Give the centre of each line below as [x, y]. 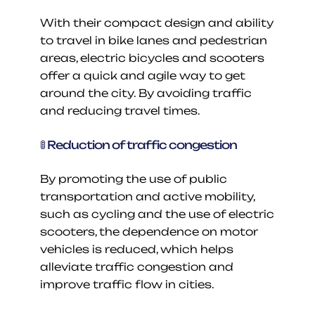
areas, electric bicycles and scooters [152, 58]
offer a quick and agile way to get [142, 75]
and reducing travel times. [120, 110]
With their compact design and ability [156, 22]
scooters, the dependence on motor [149, 231]
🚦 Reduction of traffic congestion [138, 144]
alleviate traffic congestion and [136, 266]
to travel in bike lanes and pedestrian [153, 40]
